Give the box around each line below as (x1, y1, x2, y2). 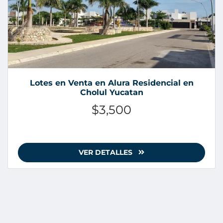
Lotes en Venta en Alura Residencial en (29, 78, 194, 88)
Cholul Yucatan (80, 88, 143, 98)
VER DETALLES (79, 148, 134, 157)
